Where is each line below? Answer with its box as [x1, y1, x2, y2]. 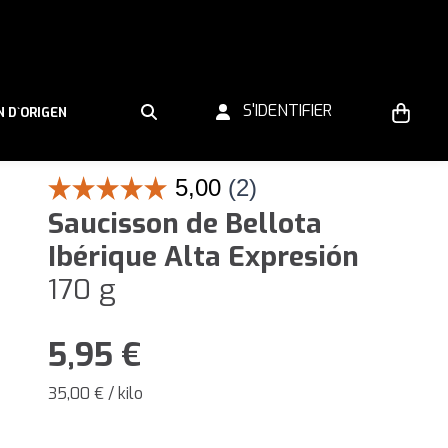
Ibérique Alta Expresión [48, 238, 359, 275]
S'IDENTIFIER [231, 100, 333, 121]
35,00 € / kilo [48, 383, 143, 404]
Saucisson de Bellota [48, 205, 322, 242]
